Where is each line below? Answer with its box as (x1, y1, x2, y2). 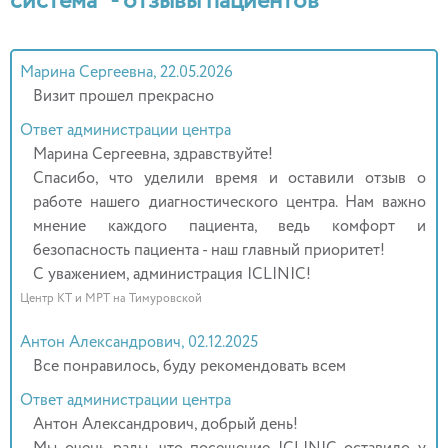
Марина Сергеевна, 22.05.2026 (20, 64, 234, 81)
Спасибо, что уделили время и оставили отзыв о (33, 170, 426, 187)
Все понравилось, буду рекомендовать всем (33, 358, 347, 375)
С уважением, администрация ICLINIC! (33, 266, 312, 283)
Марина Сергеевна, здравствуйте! (33, 146, 274, 163)
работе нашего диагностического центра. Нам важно (33, 194, 426, 211)
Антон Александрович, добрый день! (33, 416, 299, 433)
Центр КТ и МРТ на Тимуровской (20, 292, 203, 305)
